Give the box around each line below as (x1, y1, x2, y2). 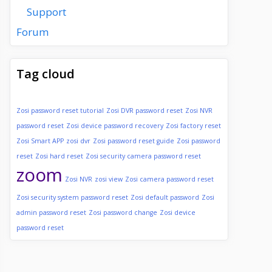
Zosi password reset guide (93, 137, 174, 145)
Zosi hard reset (35, 152, 83, 160)
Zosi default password (131, 193, 199, 202)
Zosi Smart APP (16, 137, 64, 145)
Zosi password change (89, 208, 157, 217)
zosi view (95, 175, 123, 183)
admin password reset (16, 208, 86, 217)
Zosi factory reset (166, 121, 221, 130)
